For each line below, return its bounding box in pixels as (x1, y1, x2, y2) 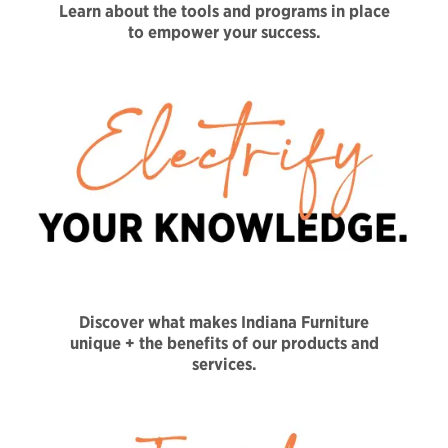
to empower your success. (127, 21, 321, 42)
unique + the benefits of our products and (69, 333, 379, 354)
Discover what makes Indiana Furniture (79, 312, 369, 333)
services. (191, 354, 257, 375)
